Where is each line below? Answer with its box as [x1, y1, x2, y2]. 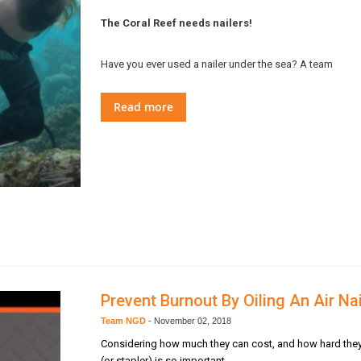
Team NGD [101, 316, 146, 326]
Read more [114, 99, 173, 115]
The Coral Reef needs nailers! [101, 17, 252, 30]
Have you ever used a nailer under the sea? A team [101, 58, 333, 71]
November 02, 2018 [154, 316, 231, 326]
